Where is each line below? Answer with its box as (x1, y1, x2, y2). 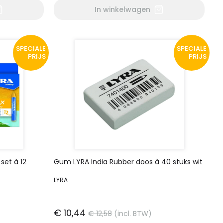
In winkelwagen (95, 4, 151, 14)
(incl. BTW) (114, 209, 152, 219)
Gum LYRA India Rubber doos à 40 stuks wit (54, 157, 203, 167)
